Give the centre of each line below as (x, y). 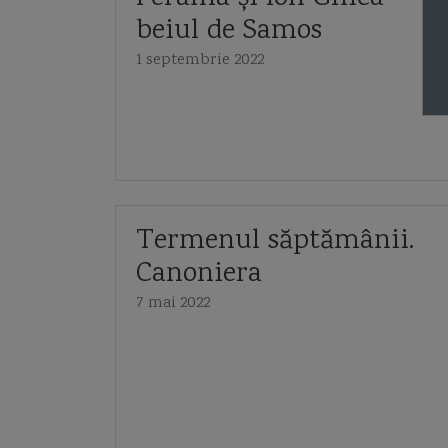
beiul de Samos (228, 32)
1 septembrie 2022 (199, 60)
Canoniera (198, 275)
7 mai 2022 (172, 303)
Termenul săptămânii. (274, 242)
